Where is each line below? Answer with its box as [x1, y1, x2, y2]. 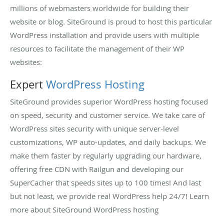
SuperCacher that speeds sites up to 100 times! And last [10, 177, 201, 187]
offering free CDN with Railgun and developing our [10, 163, 183, 174]
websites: [10, 56, 42, 67]
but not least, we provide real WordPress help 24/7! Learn [10, 190, 209, 201]
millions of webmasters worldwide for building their [10, 2, 189, 13]
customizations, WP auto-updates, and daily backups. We [10, 136, 206, 147]
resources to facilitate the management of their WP [10, 43, 184, 53]
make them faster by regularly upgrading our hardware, [10, 150, 201, 160]
